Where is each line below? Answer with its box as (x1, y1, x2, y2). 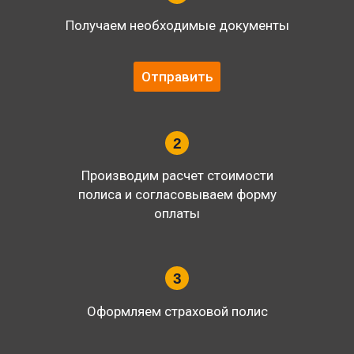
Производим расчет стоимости (81, 168, 273, 184)
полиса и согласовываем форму (77, 186, 277, 203)
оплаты (154, 205, 200, 222)
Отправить (141, 69, 213, 85)
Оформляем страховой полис (86, 303, 268, 320)
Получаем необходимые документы (65, 17, 289, 34)
